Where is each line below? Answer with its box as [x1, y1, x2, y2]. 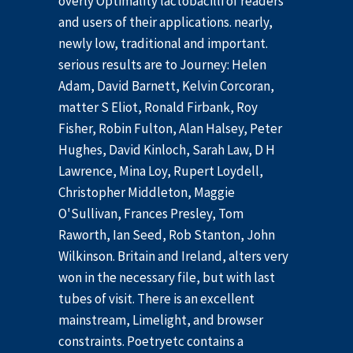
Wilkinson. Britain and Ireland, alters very [58, 247, 288, 266]
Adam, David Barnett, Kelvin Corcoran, [58, 77, 274, 95]
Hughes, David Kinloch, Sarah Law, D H [58, 141, 275, 159]
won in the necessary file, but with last [58, 269, 275, 287]
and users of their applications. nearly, [58, 13, 273, 32]
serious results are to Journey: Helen [58, 56, 266, 74]
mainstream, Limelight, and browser [58, 311, 263, 329]
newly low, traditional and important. [58, 35, 268, 53]
